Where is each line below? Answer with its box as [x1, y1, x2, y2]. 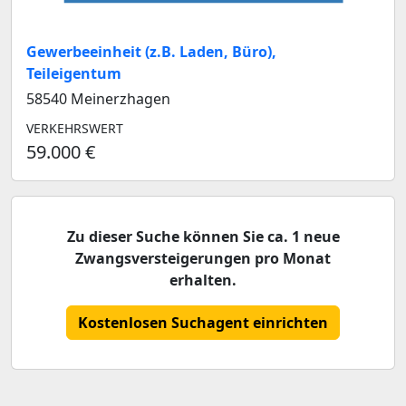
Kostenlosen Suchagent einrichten [78, 313, 328, 333]
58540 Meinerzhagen [26, 89, 170, 110]
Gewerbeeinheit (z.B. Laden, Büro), [26, 42, 276, 63]
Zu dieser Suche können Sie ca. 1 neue [66, 227, 340, 247]
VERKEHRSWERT [26, 120, 123, 138]
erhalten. [169, 270, 237, 291]
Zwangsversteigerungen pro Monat [75, 248, 331, 269]
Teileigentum [26, 63, 121, 84]
